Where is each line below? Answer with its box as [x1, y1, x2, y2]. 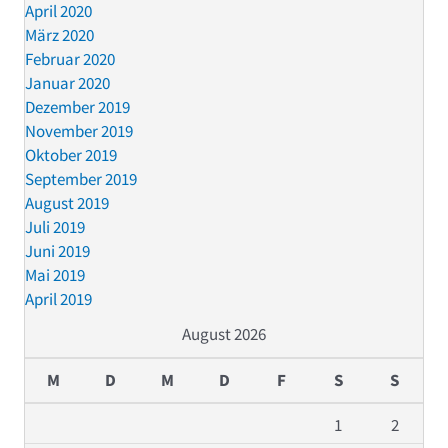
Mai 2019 [25, 264, 85, 287]
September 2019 [25, 168, 137, 191]
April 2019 [25, 288, 92, 311]
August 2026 [182, 323, 266, 346]
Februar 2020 [25, 48, 115, 71]
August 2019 [25, 192, 109, 215]
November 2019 [25, 120, 133, 143]
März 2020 [25, 24, 94, 47]
